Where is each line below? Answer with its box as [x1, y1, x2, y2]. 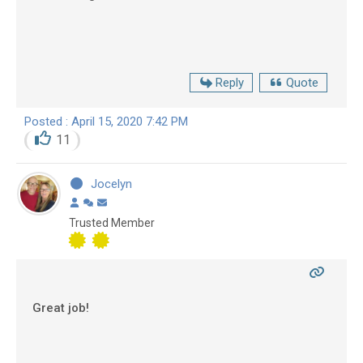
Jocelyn [90, 177, 132, 192]
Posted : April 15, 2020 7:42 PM [24, 113, 188, 129]
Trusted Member [69, 216, 155, 230]
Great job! [32, 301, 89, 316]
